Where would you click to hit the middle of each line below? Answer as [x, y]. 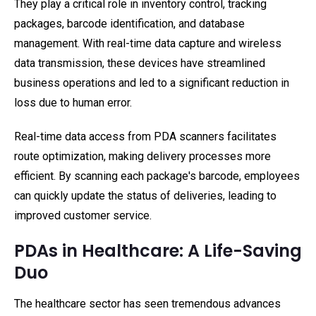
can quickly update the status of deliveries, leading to [145, 196]
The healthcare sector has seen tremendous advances [147, 304]
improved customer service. [83, 215]
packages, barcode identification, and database [129, 24]
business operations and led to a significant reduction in [152, 83]
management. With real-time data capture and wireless [148, 43]
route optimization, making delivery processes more [142, 156]
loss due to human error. [73, 103]
